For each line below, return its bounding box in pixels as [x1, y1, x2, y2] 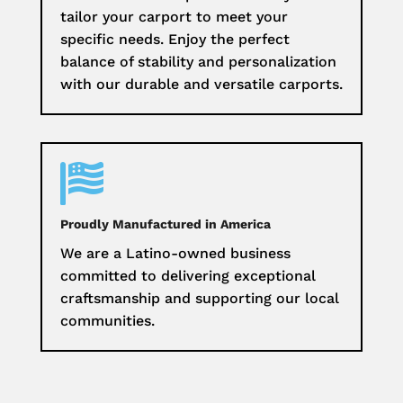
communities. [59, 312, 155, 330]
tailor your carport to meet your [59, 8, 288, 26]
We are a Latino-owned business [59, 245, 291, 263]
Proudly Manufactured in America [59, 217, 271, 232]
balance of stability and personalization [59, 53, 336, 71]
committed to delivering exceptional [59, 267, 316, 285]
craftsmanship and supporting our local [59, 290, 339, 308]
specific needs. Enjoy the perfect [59, 31, 290, 49]
